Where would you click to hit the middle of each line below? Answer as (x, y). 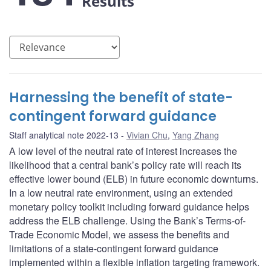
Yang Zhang (196, 135)
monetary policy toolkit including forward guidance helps (129, 207)
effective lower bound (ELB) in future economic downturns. (134, 179)
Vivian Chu (147, 135)
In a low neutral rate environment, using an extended (121, 193)
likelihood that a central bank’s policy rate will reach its (125, 165)
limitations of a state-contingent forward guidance (114, 249)
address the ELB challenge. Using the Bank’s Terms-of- (127, 221)
